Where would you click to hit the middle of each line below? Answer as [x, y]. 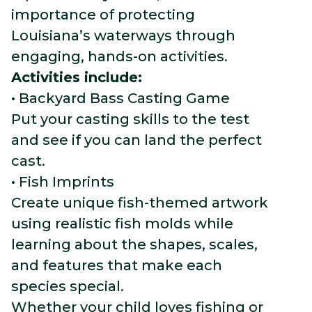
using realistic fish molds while [122, 224]
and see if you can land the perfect [136, 140]
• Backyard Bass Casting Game [120, 98]
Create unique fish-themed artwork [140, 203]
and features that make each [117, 265]
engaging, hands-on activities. [119, 56]
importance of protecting [103, 15]
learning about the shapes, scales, [134, 244]
